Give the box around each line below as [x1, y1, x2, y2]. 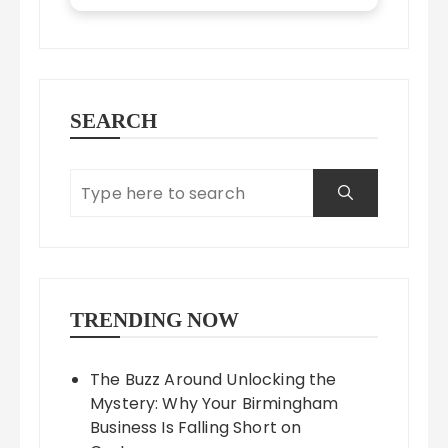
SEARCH [70, 109, 158, 134]
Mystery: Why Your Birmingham [90, 392, 339, 416]
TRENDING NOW [70, 308, 240, 333]
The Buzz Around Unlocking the [90, 368, 337, 392]
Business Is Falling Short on [90, 416, 302, 440]
